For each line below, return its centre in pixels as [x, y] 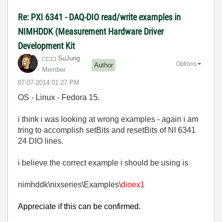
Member [54, 70]
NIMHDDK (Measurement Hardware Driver [91, 31]
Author [104, 65]
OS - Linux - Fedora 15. [59, 97]
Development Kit [46, 46]
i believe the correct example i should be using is [103, 163]
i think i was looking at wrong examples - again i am [108, 119]
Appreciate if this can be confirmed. [79, 206]
